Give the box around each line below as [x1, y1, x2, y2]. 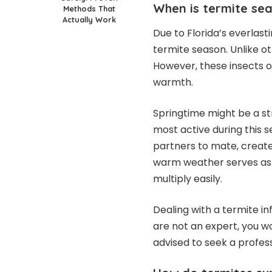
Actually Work [63, 15, 116, 25]
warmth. [153, 75, 195, 89]
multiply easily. [153, 171, 222, 186]
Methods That [63, 4, 115, 14]
